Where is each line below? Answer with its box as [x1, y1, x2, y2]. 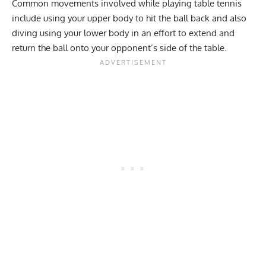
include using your [12, 12, 87, 24]
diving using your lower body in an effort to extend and [12, 27, 235, 39]
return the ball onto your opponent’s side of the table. [12, 42, 227, 53]
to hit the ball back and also [133, 12, 246, 24]
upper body [87, 12, 133, 24]
